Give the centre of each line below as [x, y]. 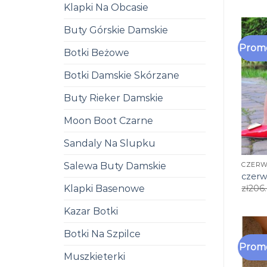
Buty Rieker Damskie [114, 98]
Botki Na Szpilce [102, 234]
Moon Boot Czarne [108, 120]
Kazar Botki [91, 211]
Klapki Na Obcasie [106, 7]
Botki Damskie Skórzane [122, 75]
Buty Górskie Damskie [116, 30]
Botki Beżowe [97, 52]
